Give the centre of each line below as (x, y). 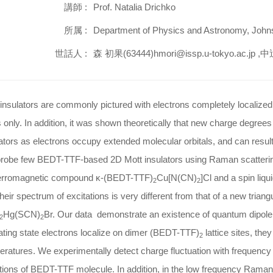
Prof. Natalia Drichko (135, 7)
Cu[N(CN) (176, 177)
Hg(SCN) (21, 214)
